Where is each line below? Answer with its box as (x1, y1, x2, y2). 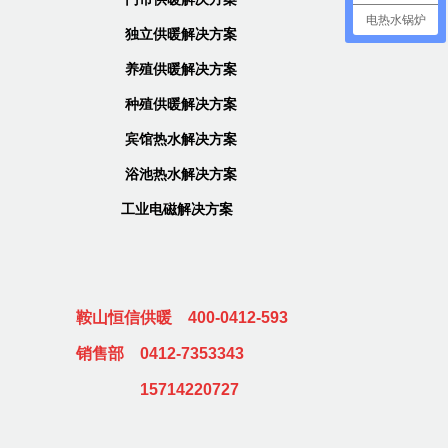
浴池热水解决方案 (124, 166, 237, 182)
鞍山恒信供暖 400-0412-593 (76, 309, 288, 326)
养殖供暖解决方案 (124, 61, 237, 77)
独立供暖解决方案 (124, 26, 237, 42)
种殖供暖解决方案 (124, 96, 237, 112)
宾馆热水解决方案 (124, 131, 237, 147)
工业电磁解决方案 (121, 201, 233, 217)
